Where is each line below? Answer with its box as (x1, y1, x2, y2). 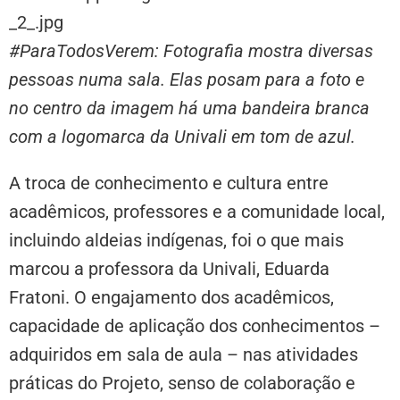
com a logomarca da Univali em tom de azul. (9, 125, 355, 147)
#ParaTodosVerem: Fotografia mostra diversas (9, 39, 373, 62)
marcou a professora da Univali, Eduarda (9, 257, 329, 279)
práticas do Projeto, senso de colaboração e (9, 371, 355, 394)
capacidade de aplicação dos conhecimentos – (9, 314, 380, 337)
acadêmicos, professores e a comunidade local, (9, 200, 385, 222)
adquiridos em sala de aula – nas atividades (9, 343, 358, 365)
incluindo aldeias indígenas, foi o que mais (9, 229, 344, 251)
